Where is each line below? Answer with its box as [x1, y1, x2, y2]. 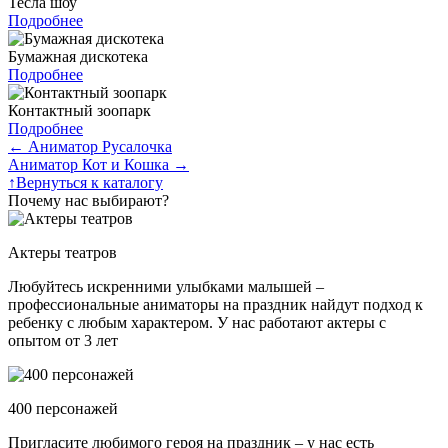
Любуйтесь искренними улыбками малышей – [8, 277, 324, 295]
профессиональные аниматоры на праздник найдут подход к [8, 295, 423, 313]
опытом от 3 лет [8, 331, 118, 349]
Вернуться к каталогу [16, 173, 163, 191]
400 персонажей [8, 399, 118, 417]
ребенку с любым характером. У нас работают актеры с [8, 313, 386, 331]
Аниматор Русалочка [24, 137, 172, 155]
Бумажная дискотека [8, 47, 148, 65]
